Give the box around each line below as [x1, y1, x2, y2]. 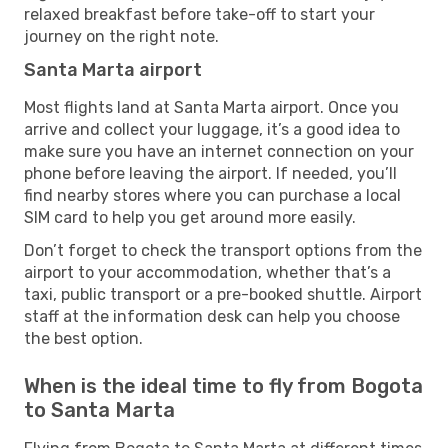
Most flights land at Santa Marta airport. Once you [24, 97, 399, 117]
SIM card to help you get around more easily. [24, 207, 356, 227]
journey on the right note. [24, 26, 219, 46]
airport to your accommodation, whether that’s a [24, 262, 391, 282]
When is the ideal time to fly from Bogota [24, 373, 423, 398]
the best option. [24, 328, 143, 348]
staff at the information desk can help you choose [24, 306, 400, 326]
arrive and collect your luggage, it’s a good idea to [24, 119, 400, 139]
